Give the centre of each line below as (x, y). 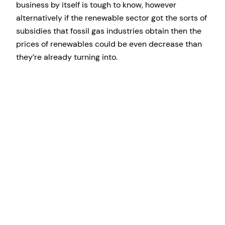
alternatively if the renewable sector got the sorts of (111, 18)
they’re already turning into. (67, 57)
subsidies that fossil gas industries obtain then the (109, 31)
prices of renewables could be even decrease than (109, 44)
